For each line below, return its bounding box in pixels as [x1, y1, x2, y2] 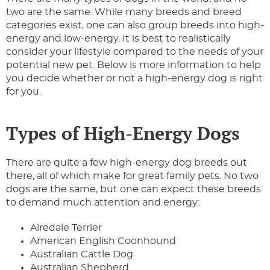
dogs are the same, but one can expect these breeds [6, 184, 261, 195]
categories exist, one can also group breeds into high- [6, 20, 264, 31]
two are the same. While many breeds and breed [6, 7, 242, 17]
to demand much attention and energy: [6, 198, 199, 208]
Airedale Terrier [30, 223, 102, 233]
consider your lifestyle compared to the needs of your [6, 47, 263, 57]
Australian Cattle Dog [30, 250, 133, 260]
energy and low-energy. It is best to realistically [6, 34, 231, 44]
